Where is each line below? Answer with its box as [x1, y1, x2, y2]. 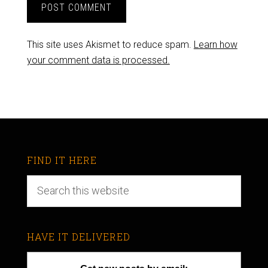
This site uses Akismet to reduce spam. [26, 39, 194, 51]
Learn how [193, 39, 237, 51]
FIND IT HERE [26, 154, 97, 167]
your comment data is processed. [26, 54, 170, 66]
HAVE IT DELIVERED [26, 230, 130, 243]
